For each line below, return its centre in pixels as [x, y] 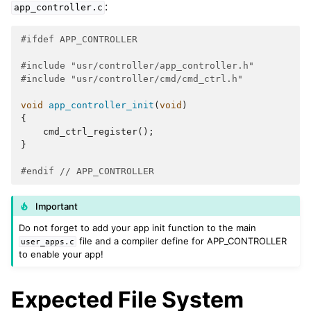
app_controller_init [101, 106]
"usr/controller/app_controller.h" [162, 66]
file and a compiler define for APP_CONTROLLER [182, 241]
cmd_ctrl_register [90, 132]
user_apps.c [48, 242]
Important [57, 206]
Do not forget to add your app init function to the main [138, 228]
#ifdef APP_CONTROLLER [79, 40]
